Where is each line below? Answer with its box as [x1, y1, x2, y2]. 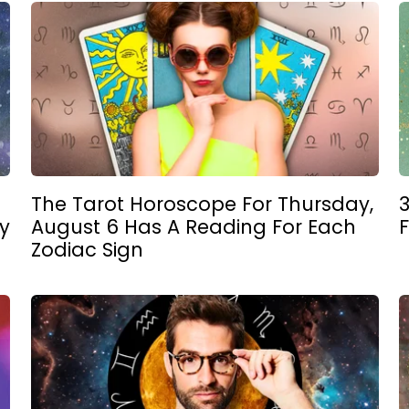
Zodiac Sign [30, 236, 143, 263]
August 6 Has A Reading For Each [30, 213, 356, 240]
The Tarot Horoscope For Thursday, [30, 190, 373, 217]
